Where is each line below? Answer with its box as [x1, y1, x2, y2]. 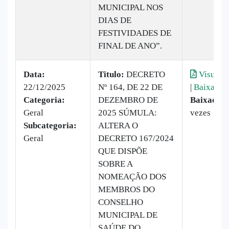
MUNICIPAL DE [98, 210, 157, 220]
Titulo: [98, 69, 124, 79]
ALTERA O [98, 120, 138, 130]
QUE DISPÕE [98, 146, 147, 156]
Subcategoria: [24, 120, 77, 130]
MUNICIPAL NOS [98, 2, 163, 12]
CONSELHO [98, 197, 143, 207]
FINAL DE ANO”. [98, 40, 162, 51]
